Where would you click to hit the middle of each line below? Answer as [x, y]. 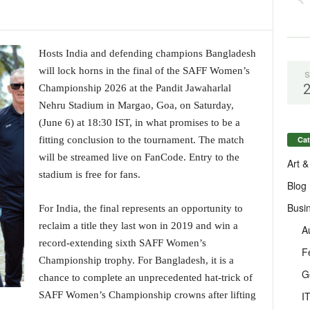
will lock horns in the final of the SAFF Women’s [144, 71]
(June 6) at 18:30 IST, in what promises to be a [139, 122]
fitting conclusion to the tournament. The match [141, 140]
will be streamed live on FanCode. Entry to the [139, 157]
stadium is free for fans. [89, 174]
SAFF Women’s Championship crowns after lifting [147, 295]
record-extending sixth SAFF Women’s [122, 243]
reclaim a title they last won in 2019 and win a [138, 226]
